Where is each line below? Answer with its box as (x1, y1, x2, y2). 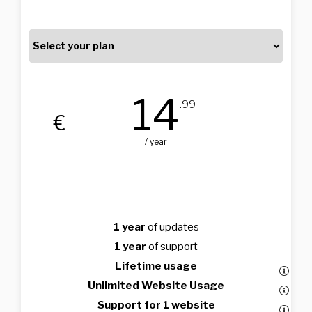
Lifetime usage (115, 259, 197, 272)
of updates (145, 220, 199, 233)
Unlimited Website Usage (88, 279, 224, 292)
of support (146, 240, 198, 253)
